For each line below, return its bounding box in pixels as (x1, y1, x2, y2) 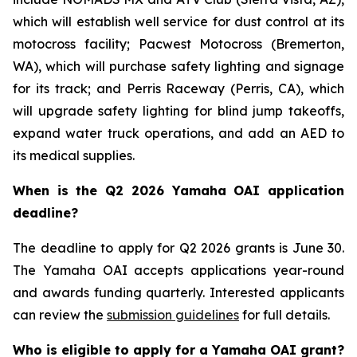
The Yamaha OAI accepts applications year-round (13, 261, 344, 278)
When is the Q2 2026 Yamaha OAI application (13, 182, 344, 198)
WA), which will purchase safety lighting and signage (13, 57, 344, 74)
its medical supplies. (13, 147, 135, 163)
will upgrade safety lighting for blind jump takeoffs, (13, 102, 344, 119)
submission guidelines (107, 306, 239, 323)
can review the (13, 306, 107, 323)
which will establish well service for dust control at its (13, 13, 344, 29)
